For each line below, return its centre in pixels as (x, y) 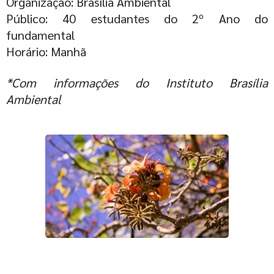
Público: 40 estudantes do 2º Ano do (137, 18)
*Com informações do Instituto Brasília (137, 83)
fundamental (40, 35)
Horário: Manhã (46, 51)
